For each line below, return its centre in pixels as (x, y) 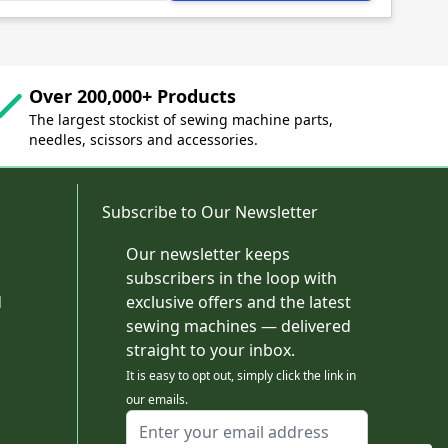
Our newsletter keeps (208, 254)
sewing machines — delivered (238, 326)
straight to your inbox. (210, 350)
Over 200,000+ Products (133, 96)
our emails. (157, 400)
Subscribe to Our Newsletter (210, 212)
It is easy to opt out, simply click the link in (241, 376)
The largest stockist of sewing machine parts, (181, 120)
